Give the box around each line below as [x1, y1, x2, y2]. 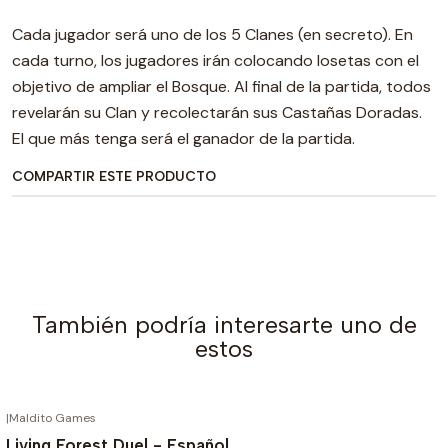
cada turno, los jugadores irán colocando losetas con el [12, 50, 419, 71]
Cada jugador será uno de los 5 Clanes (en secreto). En [12, 24, 413, 45]
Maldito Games [9, 410, 96, 426]
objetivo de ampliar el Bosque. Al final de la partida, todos [12, 76, 431, 97]
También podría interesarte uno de [31, 310, 417, 339]
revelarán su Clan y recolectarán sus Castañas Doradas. [12, 102, 422, 123]
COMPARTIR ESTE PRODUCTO [12, 168, 216, 184]
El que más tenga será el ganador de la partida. [12, 128, 355, 149]
